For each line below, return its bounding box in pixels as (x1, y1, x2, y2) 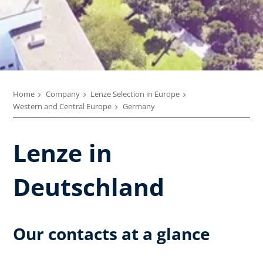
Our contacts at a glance (13, 222, 210, 245)
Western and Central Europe (13, 101, 112, 112)
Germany (122, 101, 155, 112)
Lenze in (13, 136, 112, 169)
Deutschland (13, 170, 164, 203)
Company (45, 89, 80, 99)
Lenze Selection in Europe (90, 89, 180, 99)
